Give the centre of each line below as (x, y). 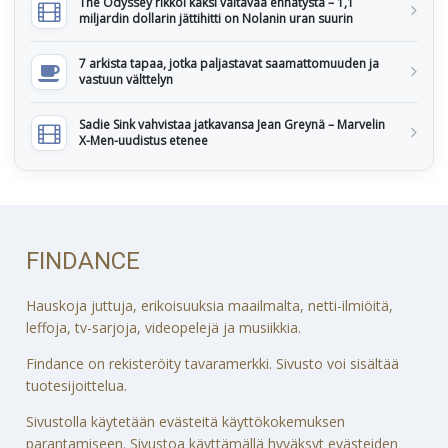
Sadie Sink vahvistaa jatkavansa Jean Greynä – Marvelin (232, 125)
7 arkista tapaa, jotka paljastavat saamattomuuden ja (229, 64)
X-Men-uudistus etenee (143, 141)
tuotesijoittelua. (77, 385)
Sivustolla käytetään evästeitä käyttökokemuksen (186, 421)
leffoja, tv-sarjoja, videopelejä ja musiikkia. (164, 327)
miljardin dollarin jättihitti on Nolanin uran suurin (216, 19)
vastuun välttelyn (126, 80)
